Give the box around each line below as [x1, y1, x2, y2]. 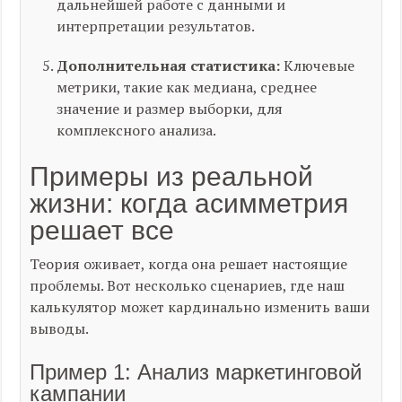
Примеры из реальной [30, 162, 314, 191]
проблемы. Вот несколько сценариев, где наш [30, 275, 345, 295]
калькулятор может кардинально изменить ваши [30, 297, 371, 317]
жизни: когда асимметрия [30, 188, 349, 218]
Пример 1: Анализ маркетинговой [30, 360, 363, 384]
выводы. [30, 319, 90, 338]
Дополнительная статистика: [57, 56, 281, 75]
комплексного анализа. [57, 120, 217, 140]
